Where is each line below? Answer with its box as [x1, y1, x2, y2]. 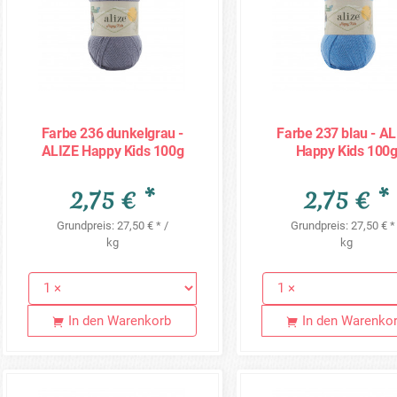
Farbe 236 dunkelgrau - [41, 124, 184, 142]
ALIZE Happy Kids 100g [41, 142, 184, 160]
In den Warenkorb [68, 312, 172, 329]
